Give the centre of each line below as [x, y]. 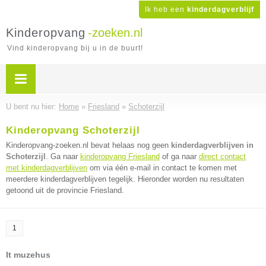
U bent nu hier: [32, 107]
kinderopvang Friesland [120, 156]
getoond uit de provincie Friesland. [65, 190]
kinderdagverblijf [221, 9]
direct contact [222, 156]
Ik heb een [166, 9]
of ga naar [179, 156]
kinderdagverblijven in [212, 145]
